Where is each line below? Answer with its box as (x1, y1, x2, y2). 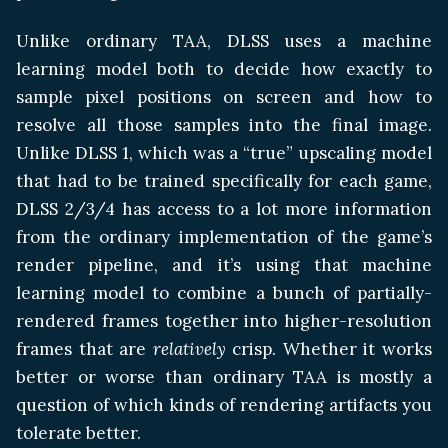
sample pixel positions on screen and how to (16, 86, 432, 109)
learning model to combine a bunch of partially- (16, 282, 432, 305)
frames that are (16, 338, 153, 361)
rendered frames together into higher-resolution (16, 310, 432, 333)
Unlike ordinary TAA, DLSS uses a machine (16, 30, 432, 53)
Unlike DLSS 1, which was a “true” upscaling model (16, 142, 432, 165)
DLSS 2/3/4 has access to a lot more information (16, 198, 432, 221)
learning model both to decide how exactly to (16, 58, 432, 81)
